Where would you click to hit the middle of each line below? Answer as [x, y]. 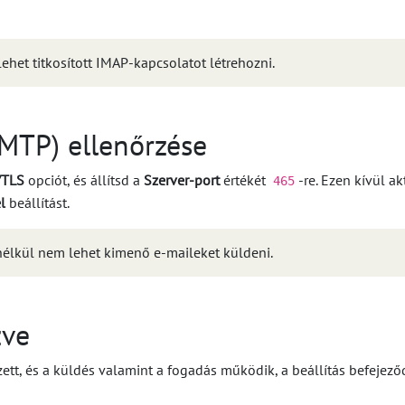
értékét [245, 180]
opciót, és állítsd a [84, 180]
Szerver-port [182, 180]
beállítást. [38, 203]
